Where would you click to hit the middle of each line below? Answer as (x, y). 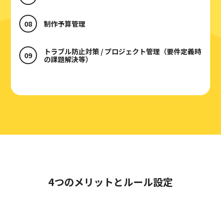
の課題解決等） (68, 59)
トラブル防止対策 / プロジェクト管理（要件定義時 (122, 51)
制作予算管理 (64, 24)
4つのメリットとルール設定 (110, 182)
